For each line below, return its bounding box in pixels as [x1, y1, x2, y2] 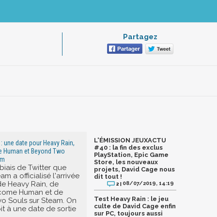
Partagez [123, 32, 157, 42]
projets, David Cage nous [94, 166, 175, 173]
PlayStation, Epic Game [94, 151, 169, 159]
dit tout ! [94, 173, 122, 181]
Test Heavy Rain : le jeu [94, 195, 169, 203]
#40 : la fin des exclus [94, 144, 163, 152]
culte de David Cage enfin [94, 202, 176, 210]
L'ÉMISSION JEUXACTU [94, 137, 166, 144]
